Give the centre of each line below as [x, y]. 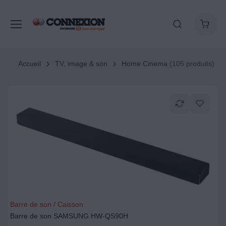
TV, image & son [81, 64]
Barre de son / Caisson [47, 204]
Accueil [30, 64]
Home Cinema [144, 64]
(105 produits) [191, 64]
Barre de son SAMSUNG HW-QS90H [69, 216]
